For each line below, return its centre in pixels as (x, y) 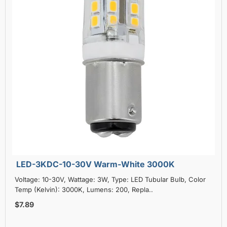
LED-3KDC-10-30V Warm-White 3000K (96, 164)
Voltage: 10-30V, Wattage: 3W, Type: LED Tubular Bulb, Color (110, 179)
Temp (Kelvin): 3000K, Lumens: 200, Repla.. (84, 189)
